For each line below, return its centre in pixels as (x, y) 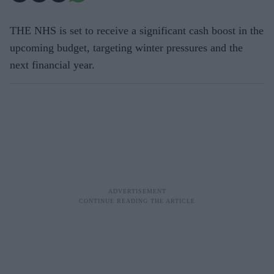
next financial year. (52, 65)
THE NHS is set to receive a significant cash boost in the (137, 30)
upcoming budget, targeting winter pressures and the (126, 47)
